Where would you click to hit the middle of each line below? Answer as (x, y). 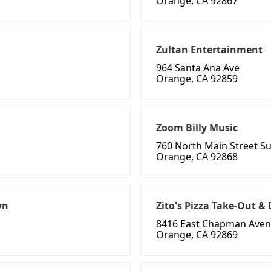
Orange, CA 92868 (197, 157)
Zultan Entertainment (209, 50)
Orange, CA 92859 (197, 79)
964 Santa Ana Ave (198, 68)
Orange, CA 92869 (197, 235)
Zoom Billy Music (197, 128)
